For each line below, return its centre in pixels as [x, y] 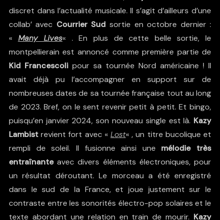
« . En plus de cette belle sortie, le [137, 38]
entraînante [31, 162]
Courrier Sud [81, 24]
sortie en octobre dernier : [159, 24]
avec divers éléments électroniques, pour [132, 162]
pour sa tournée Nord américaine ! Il [140, 65]
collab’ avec [32, 24]
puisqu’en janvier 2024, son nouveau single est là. [101, 120]
